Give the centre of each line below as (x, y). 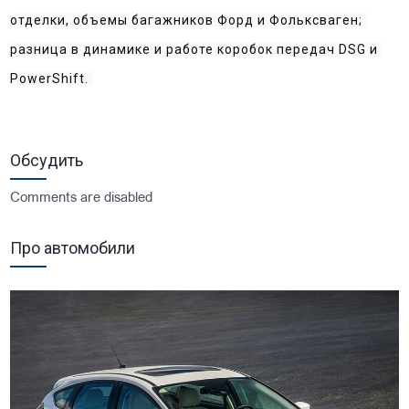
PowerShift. (52, 78)
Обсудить (47, 160)
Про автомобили (73, 247)
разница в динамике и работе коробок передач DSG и (194, 49)
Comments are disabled (82, 198)
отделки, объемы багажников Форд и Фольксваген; (187, 20)
